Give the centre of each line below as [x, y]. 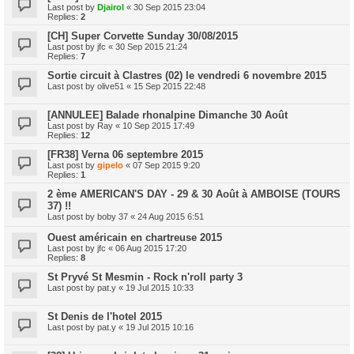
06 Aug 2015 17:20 [151, 248]
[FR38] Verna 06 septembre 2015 [125, 154]
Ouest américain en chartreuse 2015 [135, 237]
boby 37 [113, 216]
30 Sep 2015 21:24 [151, 46]
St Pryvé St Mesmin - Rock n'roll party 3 [145, 277]
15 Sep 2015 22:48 [169, 86]
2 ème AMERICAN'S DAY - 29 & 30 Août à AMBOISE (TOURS [194, 194]
